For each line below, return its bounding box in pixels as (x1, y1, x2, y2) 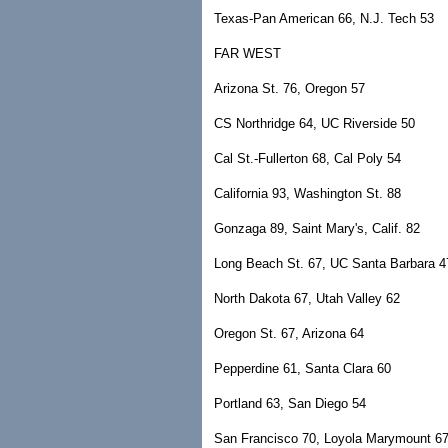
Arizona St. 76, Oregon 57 (214, 81, 365, 96)
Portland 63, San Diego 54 (214, 396, 366, 411)
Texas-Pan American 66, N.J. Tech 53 (214, 11, 434, 26)
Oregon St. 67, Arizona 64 (214, 326, 364, 341)
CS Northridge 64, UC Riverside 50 (214, 116, 415, 131)
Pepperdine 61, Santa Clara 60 (214, 361, 391, 376)
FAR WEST (214, 46, 281, 61)
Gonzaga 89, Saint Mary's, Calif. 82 (214, 221, 420, 236)
